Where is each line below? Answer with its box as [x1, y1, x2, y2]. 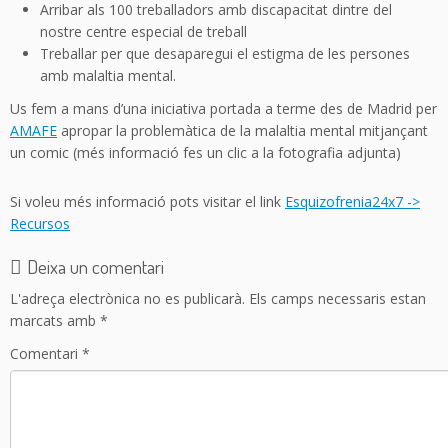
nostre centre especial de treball [40, 21, 247, 41]
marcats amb [10, 311, 100, 331]
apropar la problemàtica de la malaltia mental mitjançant [57, 120, 428, 140]
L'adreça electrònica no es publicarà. [10, 289, 245, 309]
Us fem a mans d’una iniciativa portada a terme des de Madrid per [10, 98, 437, 118]
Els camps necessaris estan [249, 289, 426, 309]
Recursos [10, 214, 70, 234]
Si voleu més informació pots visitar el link [10, 192, 285, 212]
